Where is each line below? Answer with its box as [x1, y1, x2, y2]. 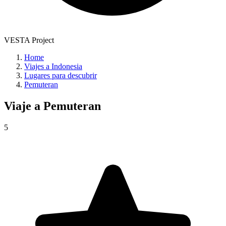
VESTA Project [4, 36, 54, 45]
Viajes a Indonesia [24, 62, 82, 71]
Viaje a [4, 99, 43, 113]
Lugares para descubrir [24, 71, 97, 80]
